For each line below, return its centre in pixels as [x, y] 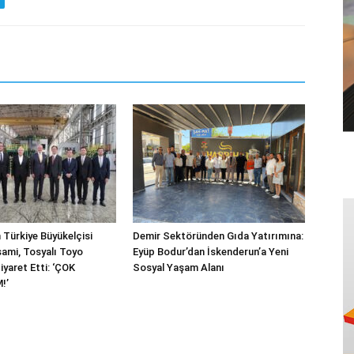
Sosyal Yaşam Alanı [179, 267]
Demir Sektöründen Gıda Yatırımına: [218, 236]
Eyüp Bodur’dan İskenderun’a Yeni [211, 252]
